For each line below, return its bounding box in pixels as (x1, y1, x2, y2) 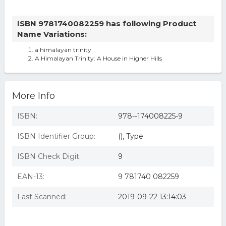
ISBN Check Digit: (17, 152, 81, 161)
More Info (12, 90, 55, 101)
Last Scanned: (17, 192, 67, 201)
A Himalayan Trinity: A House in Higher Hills (34, 54, 162, 62)
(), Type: (118, 132, 145, 141)
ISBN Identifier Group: (17, 132, 95, 141)
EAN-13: (17, 172, 44, 181)
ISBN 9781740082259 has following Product (17, 19, 196, 28)
